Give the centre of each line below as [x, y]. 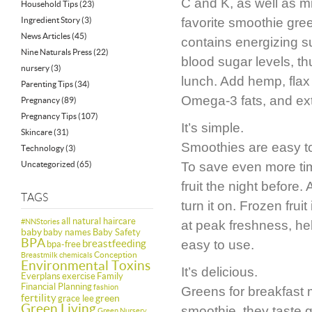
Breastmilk [39, 255]
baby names [67, 232]
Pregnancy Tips [49, 116]
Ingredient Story [50, 20]
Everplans [41, 276]
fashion [106, 287]
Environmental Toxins [86, 265]
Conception [116, 255]
